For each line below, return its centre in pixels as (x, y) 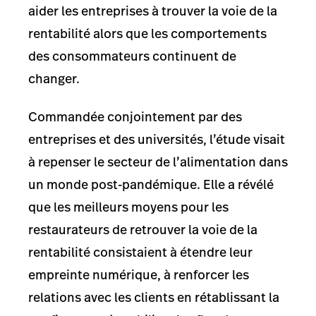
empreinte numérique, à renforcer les (139, 275)
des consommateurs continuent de (132, 56)
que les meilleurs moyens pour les (128, 207)
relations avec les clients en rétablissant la (154, 298)
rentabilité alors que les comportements (147, 33)
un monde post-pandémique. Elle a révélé (151, 185)
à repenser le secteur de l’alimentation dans (158, 162)
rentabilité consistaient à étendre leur (140, 253)
